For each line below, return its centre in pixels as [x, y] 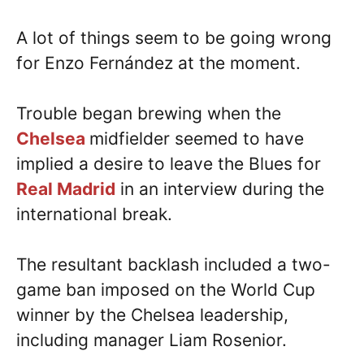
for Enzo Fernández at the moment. [158, 63]
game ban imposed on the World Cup [166, 290]
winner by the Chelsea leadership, [152, 315]
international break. [94, 214]
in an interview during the [220, 189]
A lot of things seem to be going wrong [174, 37]
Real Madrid [66, 189]
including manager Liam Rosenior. [152, 340]
